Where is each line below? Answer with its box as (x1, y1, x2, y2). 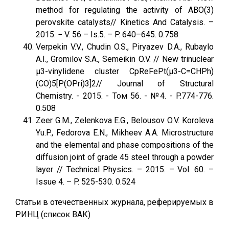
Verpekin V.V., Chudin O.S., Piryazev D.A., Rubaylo (36, 42, 214, 52)
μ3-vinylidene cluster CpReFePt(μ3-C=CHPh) (36, 66, 214, 76)
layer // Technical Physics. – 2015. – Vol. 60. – (36, 165, 214, 174)
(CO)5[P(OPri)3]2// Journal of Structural (36, 79, 214, 88)
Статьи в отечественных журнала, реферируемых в (15, 197, 214, 207)
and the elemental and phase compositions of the (36, 140, 214, 150)
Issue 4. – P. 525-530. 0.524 (36, 177, 135, 187)
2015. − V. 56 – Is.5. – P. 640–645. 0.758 (36, 30, 182, 39)
